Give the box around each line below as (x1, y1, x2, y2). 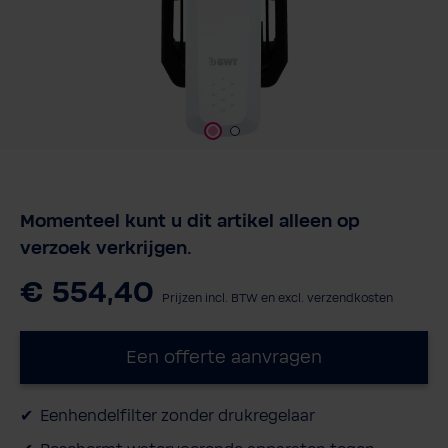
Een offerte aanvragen (126, 347, 322, 368)
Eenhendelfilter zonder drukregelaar (40, 406, 315, 425)
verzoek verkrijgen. (20, 238, 192, 259)
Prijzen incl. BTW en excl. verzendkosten (162, 291, 393, 305)
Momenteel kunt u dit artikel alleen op (20, 211, 360, 232)
